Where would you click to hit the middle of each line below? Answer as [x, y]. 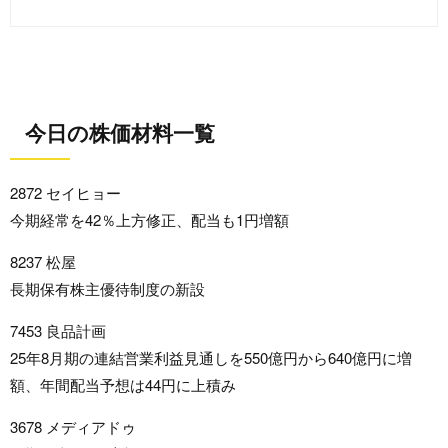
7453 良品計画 [58, 331]
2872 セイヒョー [65, 193]
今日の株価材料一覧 [120, 132]
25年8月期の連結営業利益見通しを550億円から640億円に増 [211, 358]
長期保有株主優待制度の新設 [107, 289]
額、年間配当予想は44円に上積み [123, 385]
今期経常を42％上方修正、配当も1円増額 [149, 220]
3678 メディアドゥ [73, 427]
